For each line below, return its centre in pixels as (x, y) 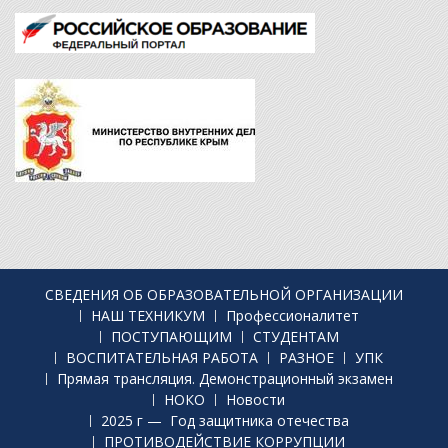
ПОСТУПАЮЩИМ (171, 336)
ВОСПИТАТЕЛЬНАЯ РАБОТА (162, 357)
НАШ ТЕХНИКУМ (147, 315)
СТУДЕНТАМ (295, 336)
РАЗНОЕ (306, 357)
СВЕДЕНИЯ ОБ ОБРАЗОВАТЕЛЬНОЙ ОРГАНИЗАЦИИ (224, 294)
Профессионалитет (292, 315)
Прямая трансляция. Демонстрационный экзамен (224, 378)
